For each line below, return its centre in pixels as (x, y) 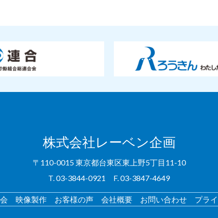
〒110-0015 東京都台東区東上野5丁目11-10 (109, 163)
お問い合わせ (163, 200)
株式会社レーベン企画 (109, 142)
